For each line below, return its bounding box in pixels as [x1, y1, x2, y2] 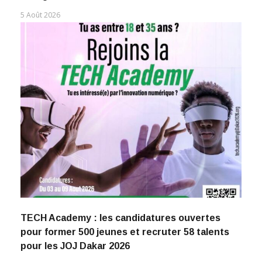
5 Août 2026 [20, 10, 60, 20]
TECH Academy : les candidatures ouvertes [20, 213, 220, 223]
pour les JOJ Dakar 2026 [20, 241, 130, 251]
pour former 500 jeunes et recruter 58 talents [20, 227, 229, 237]
